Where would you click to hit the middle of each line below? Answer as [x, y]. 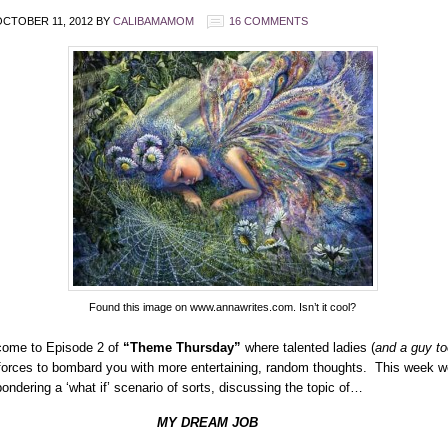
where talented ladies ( [307, 347]
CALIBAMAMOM [153, 20]
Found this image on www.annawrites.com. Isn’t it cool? [222, 306]
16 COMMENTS [268, 20]
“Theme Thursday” [181, 347]
